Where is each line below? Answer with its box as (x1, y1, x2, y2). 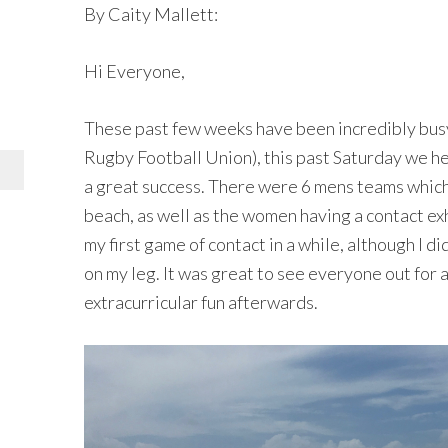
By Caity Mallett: (84, 3, 218, 25)
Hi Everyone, (84, 60, 185, 82)
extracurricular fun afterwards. (84, 291, 318, 313)
